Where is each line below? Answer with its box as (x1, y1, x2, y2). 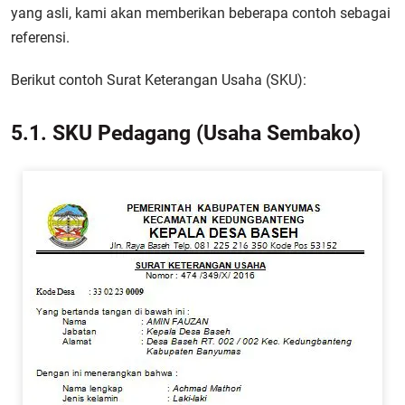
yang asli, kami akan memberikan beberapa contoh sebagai (11, 5, 391, 22)
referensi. (11, 29, 70, 46)
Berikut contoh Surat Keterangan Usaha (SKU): (11, 71, 306, 89)
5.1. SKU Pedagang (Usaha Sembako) (11, 120, 361, 146)
